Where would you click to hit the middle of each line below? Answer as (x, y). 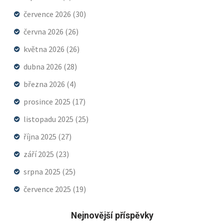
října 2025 (41, 136)
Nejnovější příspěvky (112, 215)
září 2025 (39, 154)
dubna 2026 (43, 66)
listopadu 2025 (49, 119)
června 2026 (44, 31)
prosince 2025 (48, 101)
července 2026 (48, 14)
